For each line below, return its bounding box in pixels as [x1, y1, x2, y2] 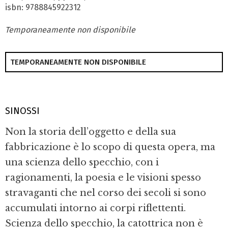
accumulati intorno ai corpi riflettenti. [5, 203, 186, 214]
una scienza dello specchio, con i [5, 157, 159, 168]
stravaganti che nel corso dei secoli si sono [5, 187, 206, 199]
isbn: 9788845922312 [5, 3, 81, 13]
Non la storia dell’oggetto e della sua [5, 126, 176, 138]
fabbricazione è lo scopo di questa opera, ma [5, 141, 215, 153]
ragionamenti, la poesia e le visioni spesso [5, 172, 201, 184]
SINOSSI [5, 105, 40, 117]
